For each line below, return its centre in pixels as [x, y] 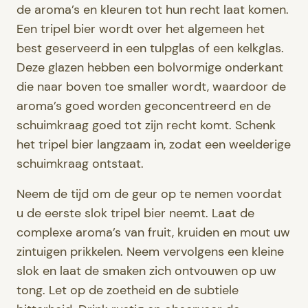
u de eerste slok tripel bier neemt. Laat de [135, 213]
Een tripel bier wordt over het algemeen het [141, 29]
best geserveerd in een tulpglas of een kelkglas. [150, 48]
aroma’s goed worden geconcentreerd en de [144, 106]
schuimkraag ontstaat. [80, 164]
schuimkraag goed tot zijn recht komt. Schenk [146, 125]
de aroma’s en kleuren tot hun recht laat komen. [153, 10]
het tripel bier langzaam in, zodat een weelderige [154, 144]
